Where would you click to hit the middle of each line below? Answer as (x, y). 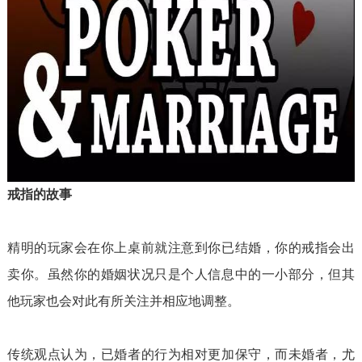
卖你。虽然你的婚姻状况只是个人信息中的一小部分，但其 (181, 275)
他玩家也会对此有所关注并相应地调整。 (123, 301)
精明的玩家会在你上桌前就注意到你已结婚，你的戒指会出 (181, 248)
